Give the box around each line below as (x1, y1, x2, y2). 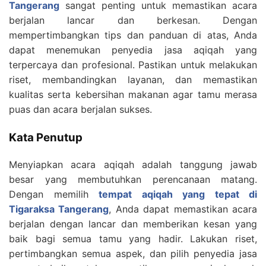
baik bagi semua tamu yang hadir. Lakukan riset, (9, 233, 257, 245)
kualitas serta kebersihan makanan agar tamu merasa (9, 88, 257, 101)
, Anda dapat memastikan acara (109, 203, 258, 216)
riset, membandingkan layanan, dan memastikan (9, 74, 257, 86)
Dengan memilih (9, 188, 99, 201)
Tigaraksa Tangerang (9, 203, 109, 216)
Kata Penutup (9, 131, 83, 145)
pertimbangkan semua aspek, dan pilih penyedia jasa (9, 248, 257, 260)
